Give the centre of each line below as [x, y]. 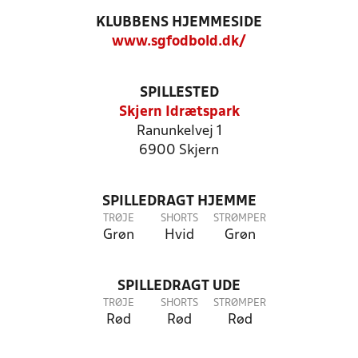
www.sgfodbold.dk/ [179, 42]
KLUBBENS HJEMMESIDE [179, 23]
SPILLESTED [179, 93]
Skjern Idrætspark [179, 112]
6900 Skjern [179, 151]
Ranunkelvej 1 [179, 131]
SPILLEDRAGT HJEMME [179, 202]
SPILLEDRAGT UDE [179, 286]
